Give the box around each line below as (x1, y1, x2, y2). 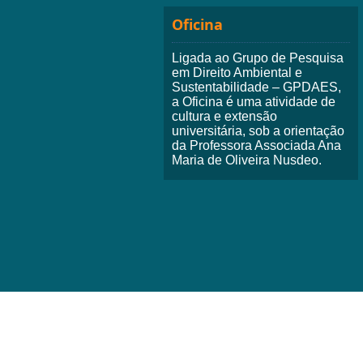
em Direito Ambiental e (172, 65, 302, 79)
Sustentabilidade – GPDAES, (172, 79, 341, 94)
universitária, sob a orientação (172, 123, 344, 138)
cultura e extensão (172, 109, 277, 123)
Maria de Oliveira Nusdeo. (172, 152, 322, 167)
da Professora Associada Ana (172, 138, 341, 152)
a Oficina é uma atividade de (172, 94, 335, 109)
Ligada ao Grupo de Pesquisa (172, 50, 344, 65)
